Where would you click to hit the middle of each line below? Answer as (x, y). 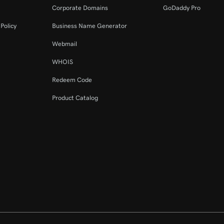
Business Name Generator (90, 26)
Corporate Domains (80, 8)
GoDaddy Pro (181, 8)
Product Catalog (75, 98)
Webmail (65, 44)
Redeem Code (72, 80)
